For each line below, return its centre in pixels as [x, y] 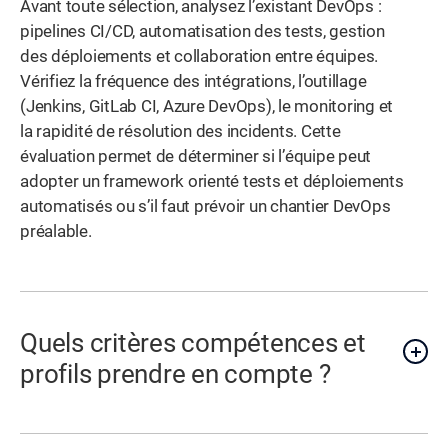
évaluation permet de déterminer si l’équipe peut [196, 157]
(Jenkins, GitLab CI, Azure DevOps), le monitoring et [207, 107]
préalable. [56, 232]
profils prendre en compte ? [175, 374]
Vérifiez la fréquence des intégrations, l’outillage [193, 82]
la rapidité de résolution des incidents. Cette [180, 132]
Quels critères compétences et [193, 343]
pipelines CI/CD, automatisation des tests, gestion [202, 32]
